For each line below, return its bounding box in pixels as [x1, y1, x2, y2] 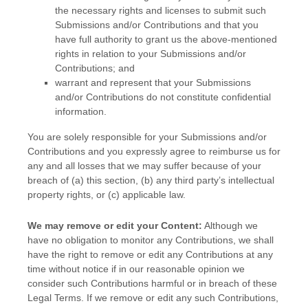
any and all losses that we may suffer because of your [27, 160, 261, 172]
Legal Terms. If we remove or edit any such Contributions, [27, 292, 278, 304]
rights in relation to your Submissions [55, 48, 215, 60]
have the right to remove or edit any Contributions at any [27, 249, 273, 261]
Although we [202, 220, 258, 232]
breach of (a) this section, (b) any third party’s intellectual [27, 175, 274, 186]
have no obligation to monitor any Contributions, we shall [27, 234, 274, 246]
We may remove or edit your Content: [27, 220, 202, 232]
